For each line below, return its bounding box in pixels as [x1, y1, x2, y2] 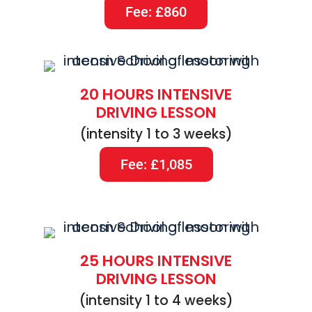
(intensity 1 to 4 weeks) [79, 291, 233, 311]
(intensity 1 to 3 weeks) [79, 125, 233, 144]
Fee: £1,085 [120, 156, 192, 173]
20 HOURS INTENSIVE [80, 84, 232, 106]
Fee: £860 [125, 3, 187, 21]
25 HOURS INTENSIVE [80, 250, 232, 272]
